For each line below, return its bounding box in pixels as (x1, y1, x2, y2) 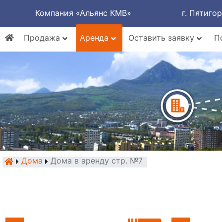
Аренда (80, 33, 111, 43)
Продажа (24, 33, 62, 43)
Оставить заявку (128, 33, 197, 43)
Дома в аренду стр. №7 (51, 156, 143, 166)
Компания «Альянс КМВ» (35, 8, 131, 18)
